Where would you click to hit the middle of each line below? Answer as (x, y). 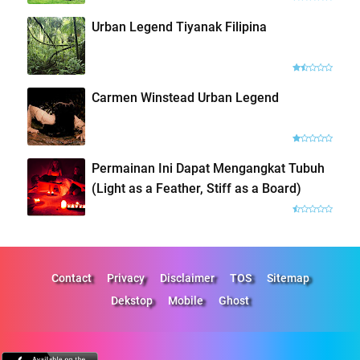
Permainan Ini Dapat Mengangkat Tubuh (208, 168)
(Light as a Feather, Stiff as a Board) (196, 188)
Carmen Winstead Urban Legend (185, 97)
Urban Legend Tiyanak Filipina (179, 27)
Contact (71, 278)
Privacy (125, 278)
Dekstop (132, 300)
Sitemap (288, 278)
